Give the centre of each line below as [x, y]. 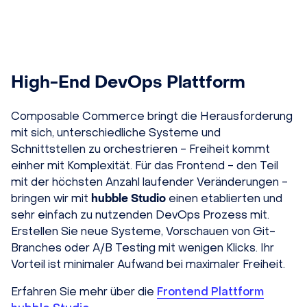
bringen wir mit [51, 198]
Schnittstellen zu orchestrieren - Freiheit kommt [140, 149]
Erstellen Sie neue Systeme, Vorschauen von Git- [143, 231]
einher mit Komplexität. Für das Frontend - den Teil [145, 165]
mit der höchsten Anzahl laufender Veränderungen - [149, 182]
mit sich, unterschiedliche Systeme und [116, 132]
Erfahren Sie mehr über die [84, 291]
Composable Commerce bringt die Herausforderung [152, 116]
